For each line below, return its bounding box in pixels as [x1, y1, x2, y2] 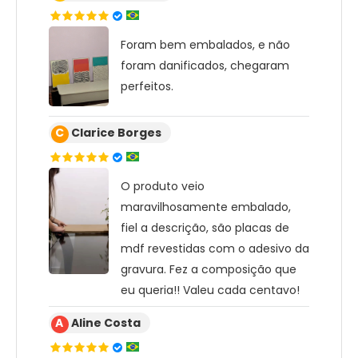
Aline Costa [71, 314, 141, 331]
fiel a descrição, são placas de [121, 219, 289, 236]
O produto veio [121, 177, 205, 194]
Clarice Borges [71, 124, 161, 141]
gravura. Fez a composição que [121, 261, 296, 277]
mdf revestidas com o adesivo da [121, 240, 309, 257]
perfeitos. [121, 78, 173, 94]
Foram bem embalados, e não [121, 36, 290, 53]
